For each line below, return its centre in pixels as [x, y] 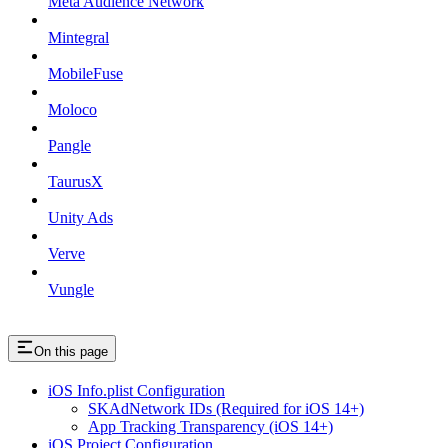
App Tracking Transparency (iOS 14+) [210, 426]
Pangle [69, 145]
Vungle [71, 289]
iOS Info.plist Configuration [136, 390]
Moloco [72, 109]
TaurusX [75, 181]
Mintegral [78, 37]
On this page [71, 351]
